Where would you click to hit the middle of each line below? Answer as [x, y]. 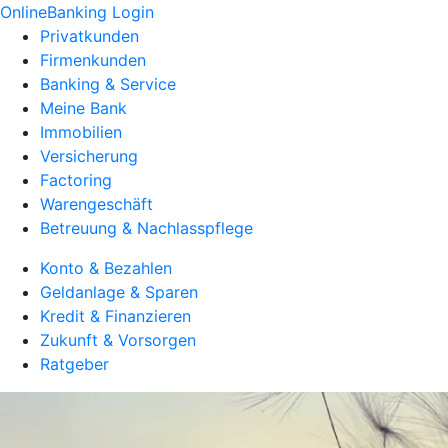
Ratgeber [74, 364]
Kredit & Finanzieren [115, 316]
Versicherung [89, 156]
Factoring [76, 180]
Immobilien [81, 132]
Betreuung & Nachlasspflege [146, 228]
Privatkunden [89, 36]
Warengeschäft [96, 204]
